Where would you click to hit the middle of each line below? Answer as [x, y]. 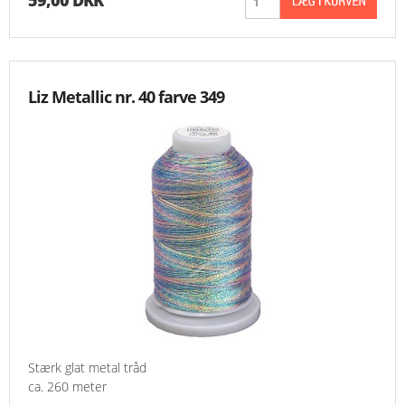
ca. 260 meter [67, 387]
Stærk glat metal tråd [87, 368]
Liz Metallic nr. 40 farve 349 [126, 97]
